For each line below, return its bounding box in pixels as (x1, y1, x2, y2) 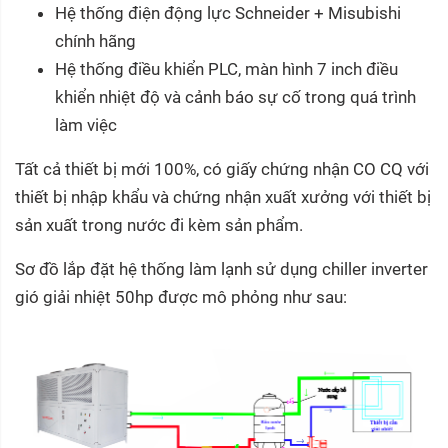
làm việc (55, 114, 117, 135)
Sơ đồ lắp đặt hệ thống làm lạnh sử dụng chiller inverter (15, 258, 428, 279)
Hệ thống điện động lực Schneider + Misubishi (55, 2, 401, 23)
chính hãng (55, 30, 136, 51)
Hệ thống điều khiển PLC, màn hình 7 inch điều (55, 58, 398, 79)
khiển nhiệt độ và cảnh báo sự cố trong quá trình (55, 86, 416, 107)
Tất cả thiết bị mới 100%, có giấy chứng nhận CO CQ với (15, 158, 429, 179)
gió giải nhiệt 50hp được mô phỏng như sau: (15, 286, 351, 307)
